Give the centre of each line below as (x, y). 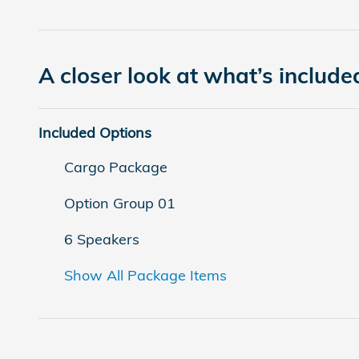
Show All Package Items (145, 275)
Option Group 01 (120, 203)
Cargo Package (116, 167)
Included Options (95, 132)
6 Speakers (102, 239)
